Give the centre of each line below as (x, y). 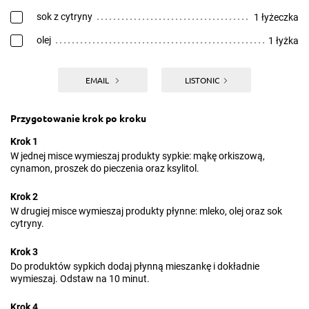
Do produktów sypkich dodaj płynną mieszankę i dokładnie (135, 266)
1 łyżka (283, 41)
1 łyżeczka (276, 17)
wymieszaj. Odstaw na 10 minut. (80, 279)
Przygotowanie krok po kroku (78, 118)
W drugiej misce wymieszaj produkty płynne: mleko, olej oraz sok (146, 211)
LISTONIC (202, 80)
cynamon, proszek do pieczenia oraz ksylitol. (105, 168)
